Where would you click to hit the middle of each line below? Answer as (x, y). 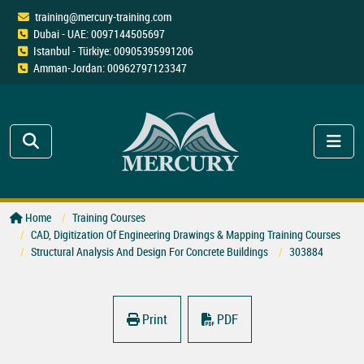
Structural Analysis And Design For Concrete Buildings (149, 252)
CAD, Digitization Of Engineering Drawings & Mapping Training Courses (186, 235)
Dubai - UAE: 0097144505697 (99, 34)
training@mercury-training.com (103, 17)
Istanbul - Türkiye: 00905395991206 (113, 51)
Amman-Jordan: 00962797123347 (110, 68)
